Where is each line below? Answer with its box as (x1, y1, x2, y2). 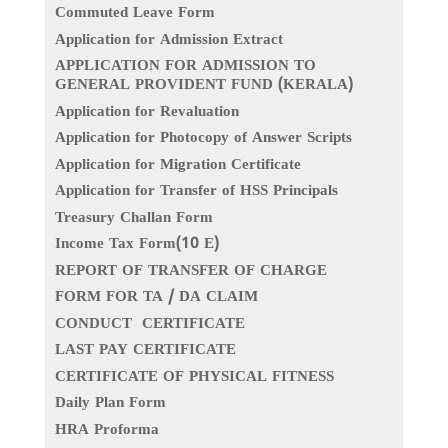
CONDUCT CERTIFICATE (54, 314, 245, 334)
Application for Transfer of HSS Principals (54, 182, 338, 202)
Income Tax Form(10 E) (54, 235, 219, 255)
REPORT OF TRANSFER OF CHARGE (54, 261, 327, 281)
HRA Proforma (54, 420, 159, 440)
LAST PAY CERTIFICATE (54, 341, 236, 361)
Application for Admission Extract (54, 30, 283, 50)
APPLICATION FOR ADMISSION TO (54, 57, 316, 77)
